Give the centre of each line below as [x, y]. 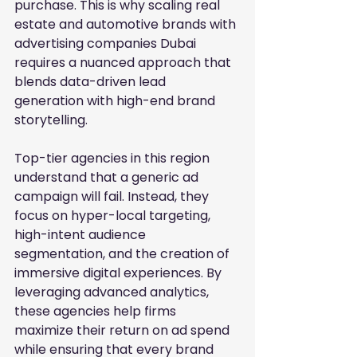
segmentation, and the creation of [124, 254]
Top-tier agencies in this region [114, 159]
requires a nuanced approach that [124, 63]
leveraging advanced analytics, [113, 292]
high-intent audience [82, 235]
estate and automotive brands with [127, 25]
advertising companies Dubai [107, 44]
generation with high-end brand [116, 101]
